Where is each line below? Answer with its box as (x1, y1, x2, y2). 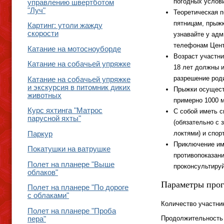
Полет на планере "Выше (27, 160, 114, 168)
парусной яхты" (27, 114, 81, 123)
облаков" (27, 168, 58, 176)
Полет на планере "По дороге (27, 183, 128, 192)
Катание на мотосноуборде (27, 44, 121, 53)
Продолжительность (160, 214, 223, 222)
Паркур (27, 129, 52, 138)
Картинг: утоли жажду (27, 21, 102, 30)
